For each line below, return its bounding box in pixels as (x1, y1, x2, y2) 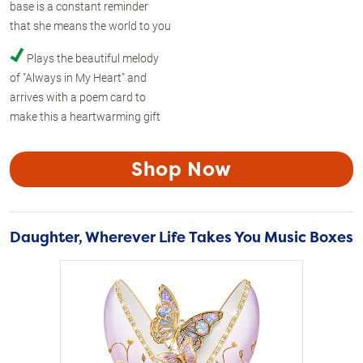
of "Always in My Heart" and (10, 70, 147, 85)
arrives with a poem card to (10, 89, 146, 105)
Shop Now (131, 156, 232, 182)
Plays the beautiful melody (27, 50, 159, 66)
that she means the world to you (10, 18, 171, 33)
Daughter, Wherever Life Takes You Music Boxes (10, 228, 353, 247)
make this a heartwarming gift (10, 109, 160, 124)
